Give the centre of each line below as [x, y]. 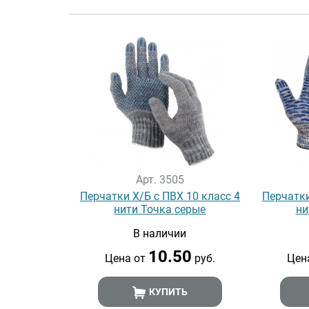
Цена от [126, 258]
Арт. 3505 [160, 180]
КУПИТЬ [168, 292]
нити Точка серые [160, 209]
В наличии [160, 233]
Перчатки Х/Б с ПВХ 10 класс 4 [160, 196]
